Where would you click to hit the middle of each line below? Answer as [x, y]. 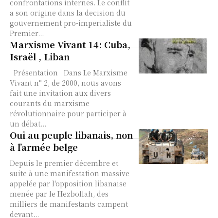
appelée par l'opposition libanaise [68, 184]
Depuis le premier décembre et [64, 163]
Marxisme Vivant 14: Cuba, [70, 45]
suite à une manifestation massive [70, 173]
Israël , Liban [40, 57]
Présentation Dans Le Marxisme [69, 73]
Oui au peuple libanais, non [71, 135]
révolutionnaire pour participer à [68, 114]
